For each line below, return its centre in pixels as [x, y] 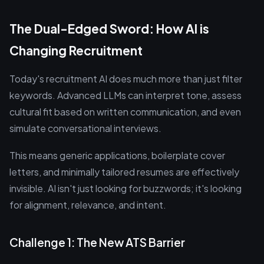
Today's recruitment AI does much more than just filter [126, 79]
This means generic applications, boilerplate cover [117, 155]
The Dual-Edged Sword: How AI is [109, 29]
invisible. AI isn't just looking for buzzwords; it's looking [126, 188]
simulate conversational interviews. [85, 128]
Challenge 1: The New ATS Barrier [97, 242]
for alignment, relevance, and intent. [88, 205]
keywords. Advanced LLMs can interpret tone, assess [126, 95]
